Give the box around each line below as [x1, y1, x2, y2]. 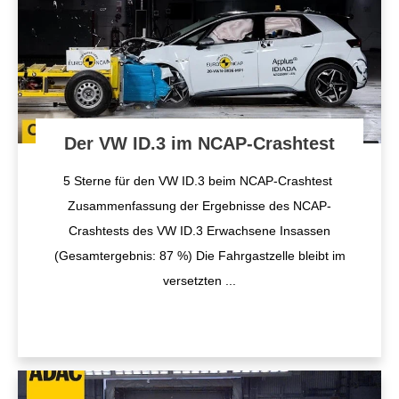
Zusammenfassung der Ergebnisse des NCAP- [68, 199, 331, 213]
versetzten [163, 273, 225, 288]
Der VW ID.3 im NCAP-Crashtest [64, 134, 335, 153]
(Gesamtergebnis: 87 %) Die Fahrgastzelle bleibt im [53, 248, 346, 263]
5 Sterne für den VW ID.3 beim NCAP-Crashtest [63, 174, 336, 188]
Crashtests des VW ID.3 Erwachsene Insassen [69, 224, 330, 238]
